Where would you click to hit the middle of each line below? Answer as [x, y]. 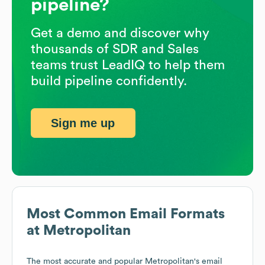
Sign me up [83, 123]
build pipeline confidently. [109, 81]
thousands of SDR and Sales [115, 49]
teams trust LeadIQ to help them [128, 65]
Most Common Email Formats [126, 214]
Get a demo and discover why [120, 33]
